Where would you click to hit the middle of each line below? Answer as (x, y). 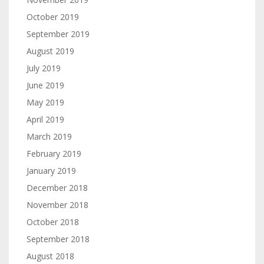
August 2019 (50, 51)
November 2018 (57, 205)
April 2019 (45, 119)
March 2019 (49, 136)
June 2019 (45, 85)
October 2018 (53, 222)
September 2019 (58, 34)
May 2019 (45, 102)
